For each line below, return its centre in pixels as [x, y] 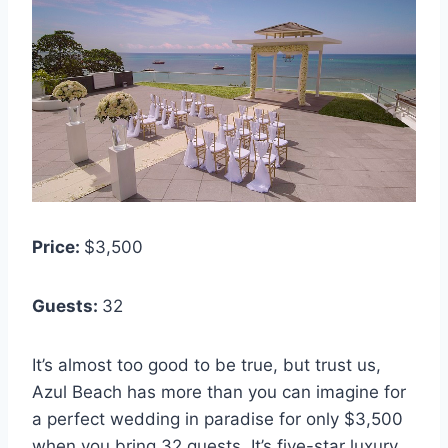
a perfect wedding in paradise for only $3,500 [217, 419]
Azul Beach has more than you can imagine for [219, 392]
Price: [58, 247]
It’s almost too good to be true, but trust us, [206, 365]
